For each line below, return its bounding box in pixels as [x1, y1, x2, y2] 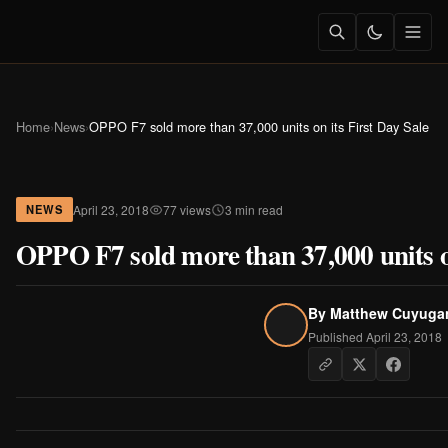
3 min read [225, 200, 284, 218]
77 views [163, 200, 212, 218]
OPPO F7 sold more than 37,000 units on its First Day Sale [89, 117, 429, 136]
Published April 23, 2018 [308, 328, 442, 345]
